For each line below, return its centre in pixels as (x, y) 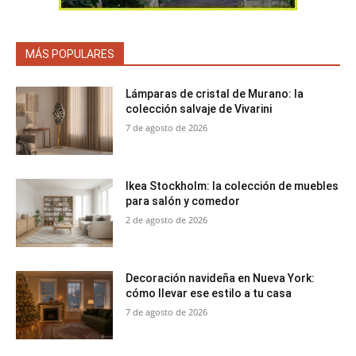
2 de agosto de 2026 (167, 220)
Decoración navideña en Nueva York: (221, 278)
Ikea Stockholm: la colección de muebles (232, 186)
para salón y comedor (183, 201)
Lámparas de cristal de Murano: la (215, 94)
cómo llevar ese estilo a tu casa (209, 293)
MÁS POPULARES (70, 54)
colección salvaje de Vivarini (199, 109)
